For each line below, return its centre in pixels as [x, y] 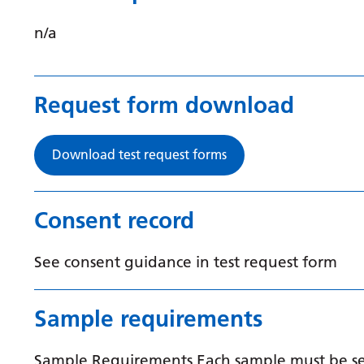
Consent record [114, 220]
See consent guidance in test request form [186, 262]
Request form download [164, 105]
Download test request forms [139, 154]
